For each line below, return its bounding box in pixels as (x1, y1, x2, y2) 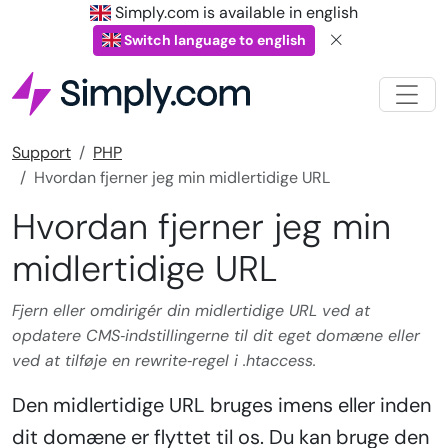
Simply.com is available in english (111, 2, 359, 23)
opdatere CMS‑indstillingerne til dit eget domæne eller (12, 325, 420, 347)
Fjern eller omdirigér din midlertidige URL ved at (12, 300, 370, 322)
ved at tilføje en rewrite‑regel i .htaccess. (12, 350, 316, 372)
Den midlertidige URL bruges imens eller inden (12, 392, 431, 419)
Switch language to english (121, 31, 307, 49)
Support (12, 142, 71, 164)
